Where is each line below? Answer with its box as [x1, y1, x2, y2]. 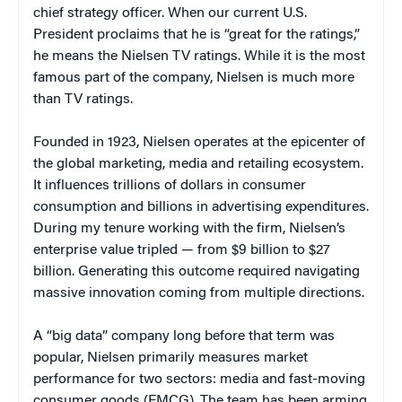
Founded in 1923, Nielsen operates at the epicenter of [33, 135, 365, 151]
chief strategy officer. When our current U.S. [33, 6, 307, 22]
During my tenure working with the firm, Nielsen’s [33, 222, 345, 237]
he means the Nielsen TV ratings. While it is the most [33, 49, 365, 65]
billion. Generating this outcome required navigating [33, 265, 360, 280]
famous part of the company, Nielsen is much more [33, 71, 354, 86]
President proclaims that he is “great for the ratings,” [33, 28, 360, 43]
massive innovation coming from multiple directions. [33, 286, 364, 301]
